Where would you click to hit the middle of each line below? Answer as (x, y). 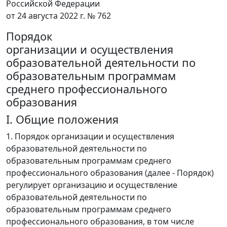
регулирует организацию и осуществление (92, 185)
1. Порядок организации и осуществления (90, 137)
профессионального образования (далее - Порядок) (110, 173)
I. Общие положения (62, 120)
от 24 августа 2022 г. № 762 (59, 16)
